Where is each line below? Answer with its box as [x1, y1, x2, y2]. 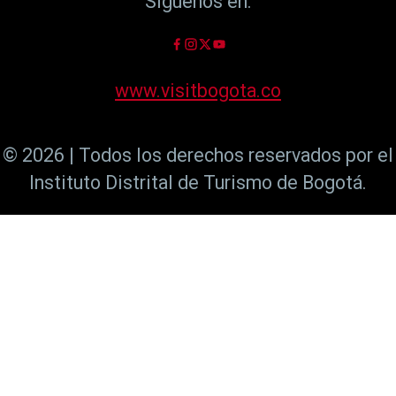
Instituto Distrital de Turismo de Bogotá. [28, 171, 367, 194]
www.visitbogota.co [115, 79, 281, 102]
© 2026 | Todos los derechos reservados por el [2, 144, 393, 167]
